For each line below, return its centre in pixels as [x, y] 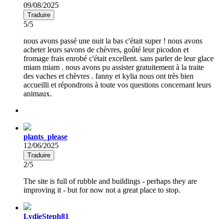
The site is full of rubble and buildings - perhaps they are [110, 181]
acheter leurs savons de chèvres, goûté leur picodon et [106, 49]
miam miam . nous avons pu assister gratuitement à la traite [114, 67]
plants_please [45, 136]
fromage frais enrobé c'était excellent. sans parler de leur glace [119, 58]
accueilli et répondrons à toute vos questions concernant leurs [117, 85]
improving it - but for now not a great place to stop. [102, 190]
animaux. [38, 93]
